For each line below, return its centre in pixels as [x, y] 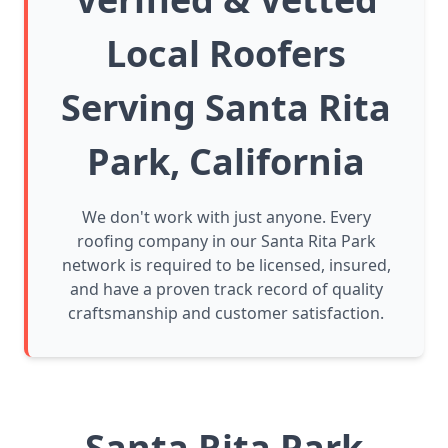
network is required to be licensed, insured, [226, 265]
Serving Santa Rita [226, 108]
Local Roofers [226, 54]
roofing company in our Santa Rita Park [226, 241]
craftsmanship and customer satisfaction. [226, 313]
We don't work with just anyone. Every [226, 217]
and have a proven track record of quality [226, 289]
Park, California [226, 162]
